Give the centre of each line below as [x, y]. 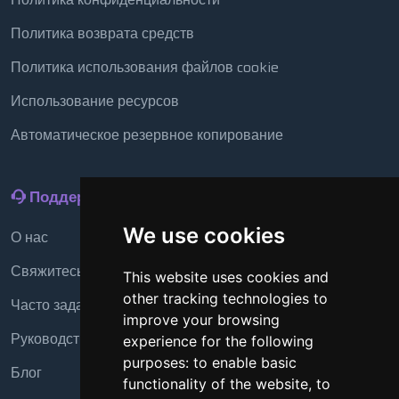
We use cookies [204, 236]
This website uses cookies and [225, 277]
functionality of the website [215, 384]
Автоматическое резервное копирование [147, 135]
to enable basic [244, 362]
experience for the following [218, 341]
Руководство [53, 339]
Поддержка [69, 197]
